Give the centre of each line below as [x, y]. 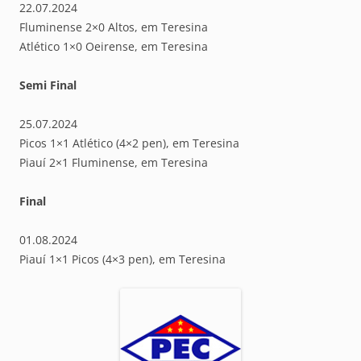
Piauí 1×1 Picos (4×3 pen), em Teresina [122, 259]
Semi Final [48, 85]
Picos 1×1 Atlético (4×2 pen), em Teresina [129, 143]
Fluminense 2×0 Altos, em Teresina [114, 27]
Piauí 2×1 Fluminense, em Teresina [114, 162]
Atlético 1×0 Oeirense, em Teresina [114, 46]
